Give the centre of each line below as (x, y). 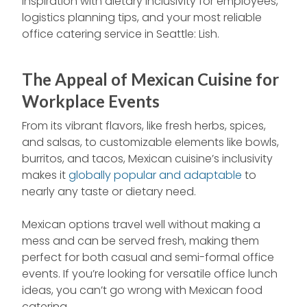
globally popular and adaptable (155, 175)
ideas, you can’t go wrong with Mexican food (142, 291)
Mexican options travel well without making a (141, 225)
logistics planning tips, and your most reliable (142, 18)
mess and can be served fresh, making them (140, 241)
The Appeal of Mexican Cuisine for (150, 79)
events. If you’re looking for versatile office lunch (150, 274)
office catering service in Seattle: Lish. (121, 34)
